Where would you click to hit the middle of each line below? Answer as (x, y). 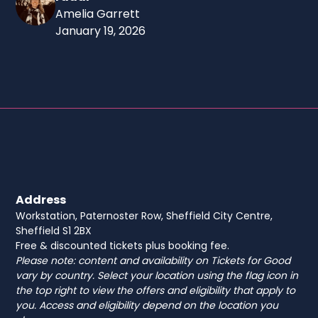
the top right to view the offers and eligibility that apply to (156, 290)
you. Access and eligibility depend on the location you (147, 305)
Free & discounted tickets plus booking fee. (123, 245)
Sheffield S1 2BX (54, 230)
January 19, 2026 (101, 31)
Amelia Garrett (98, 13)
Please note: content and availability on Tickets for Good (153, 260)
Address (41, 199)
